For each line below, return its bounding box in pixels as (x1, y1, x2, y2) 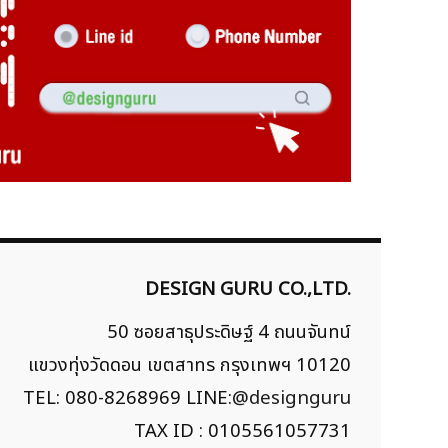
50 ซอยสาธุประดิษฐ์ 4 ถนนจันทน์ (107, 318, 351, 347)
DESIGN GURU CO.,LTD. (145, 275, 351, 304)
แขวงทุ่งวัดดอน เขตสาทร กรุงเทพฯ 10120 (28, 351, 351, 380)
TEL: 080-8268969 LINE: (23, 384, 232, 413)
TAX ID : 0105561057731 (134, 417, 351, 446)
